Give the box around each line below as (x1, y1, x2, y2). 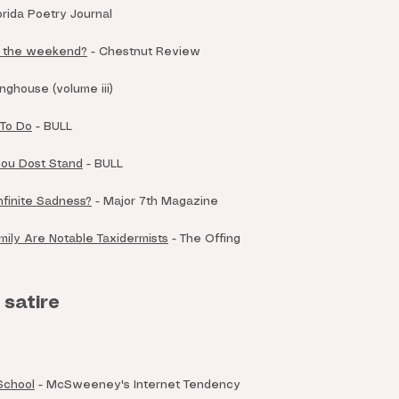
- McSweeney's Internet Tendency (35, 379, 240, 391)
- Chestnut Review (87, 46, 200, 58)
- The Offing (168, 233, 240, 245)
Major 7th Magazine (103, 196, 218, 208)
